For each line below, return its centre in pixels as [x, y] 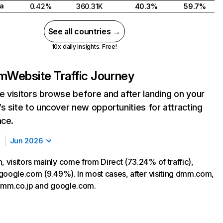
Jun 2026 [26, 141]
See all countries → [84, 31]
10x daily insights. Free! [84, 47]
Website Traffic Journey [71, 76]
